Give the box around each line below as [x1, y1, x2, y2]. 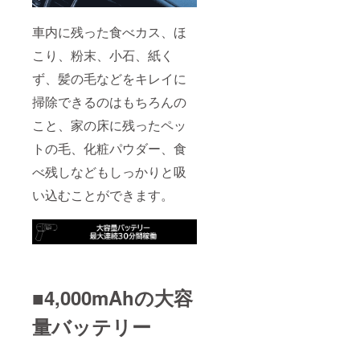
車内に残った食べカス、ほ [32, 22, 186, 41]
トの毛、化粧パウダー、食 [32, 138, 186, 157]
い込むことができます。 [32, 185, 174, 204]
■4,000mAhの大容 [32, 283, 193, 311]
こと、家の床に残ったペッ [32, 115, 186, 134]
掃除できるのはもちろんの [32, 92, 186, 111]
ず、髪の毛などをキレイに [32, 68, 186, 88]
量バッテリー [32, 312, 151, 340]
